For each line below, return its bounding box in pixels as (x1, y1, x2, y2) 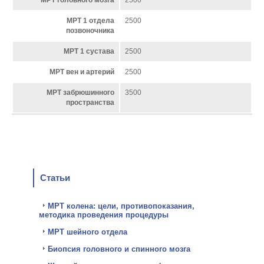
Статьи (40, 173, 70, 183)
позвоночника (66, 27, 114, 35)
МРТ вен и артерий (49, 68, 114, 76)
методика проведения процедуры (39, 210, 169, 220)
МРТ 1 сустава (64, 48, 114, 55)
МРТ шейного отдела (48, 227, 127, 237)
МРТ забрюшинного (47, 89, 114, 97)
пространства (66, 99, 114, 107)
